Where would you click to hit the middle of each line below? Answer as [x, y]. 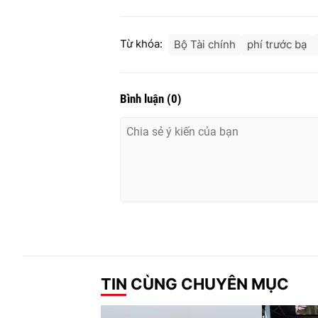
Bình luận [143, 99]
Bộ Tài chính [205, 45]
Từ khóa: [141, 44]
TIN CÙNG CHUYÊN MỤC [195, 284]
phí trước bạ [277, 45]
